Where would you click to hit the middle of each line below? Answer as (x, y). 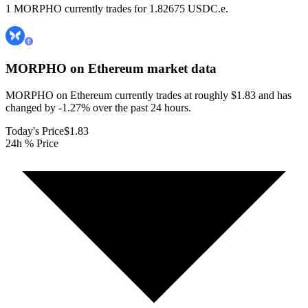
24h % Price (32, 143)
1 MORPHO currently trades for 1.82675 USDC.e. (117, 9)
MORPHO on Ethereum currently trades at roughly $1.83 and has (148, 95)
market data (180, 69)
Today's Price (35, 131)
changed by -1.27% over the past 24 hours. (98, 107)
